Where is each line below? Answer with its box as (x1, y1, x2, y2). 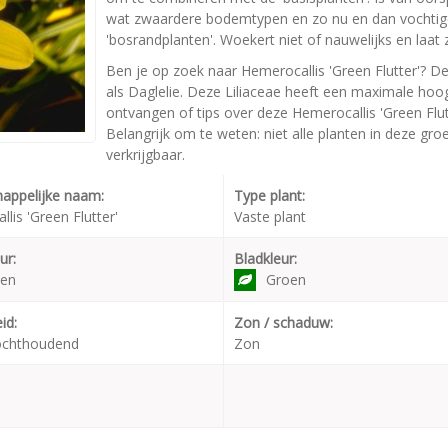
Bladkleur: (234, 249, 297, 268)
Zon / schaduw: (234, 313, 333, 332)
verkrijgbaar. (106, 145, 185, 164)
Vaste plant (234, 207, 306, 226)
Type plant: (234, 186, 305, 205)
